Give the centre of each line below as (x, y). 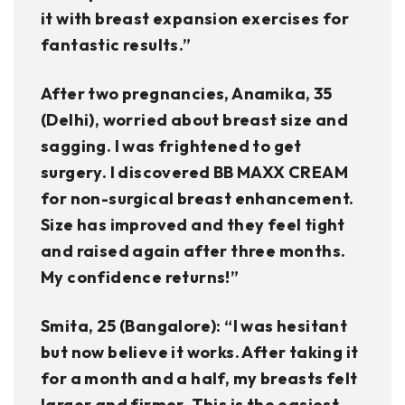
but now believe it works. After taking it (200, 353)
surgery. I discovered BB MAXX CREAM (194, 173)
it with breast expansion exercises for (195, 19)
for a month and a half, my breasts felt (199, 379)
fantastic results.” (116, 45)
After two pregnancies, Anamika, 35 (187, 94)
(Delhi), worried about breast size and (195, 120)
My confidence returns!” (140, 278)
